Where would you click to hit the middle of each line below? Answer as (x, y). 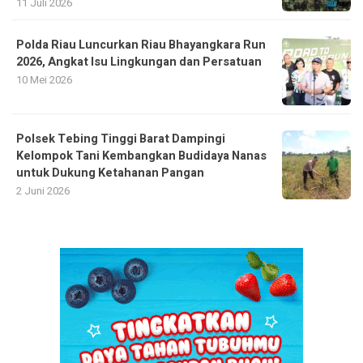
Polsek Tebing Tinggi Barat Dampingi (121, 139)
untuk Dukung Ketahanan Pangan (110, 173)
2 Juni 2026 (43, 190)
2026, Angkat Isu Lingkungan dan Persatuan (139, 62)
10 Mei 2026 (44, 79)
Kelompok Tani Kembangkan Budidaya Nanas (141, 156)
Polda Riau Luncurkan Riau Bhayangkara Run (141, 45)
